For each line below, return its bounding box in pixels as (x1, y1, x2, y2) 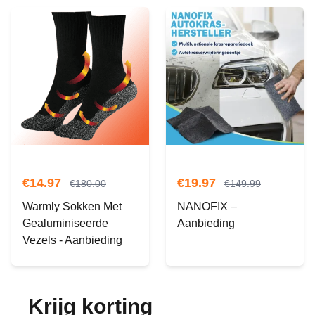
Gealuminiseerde (22, 217, 108, 230)
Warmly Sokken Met (22, 200, 122, 213)
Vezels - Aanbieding (22, 234, 122, 247)
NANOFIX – (177, 200, 237, 213)
